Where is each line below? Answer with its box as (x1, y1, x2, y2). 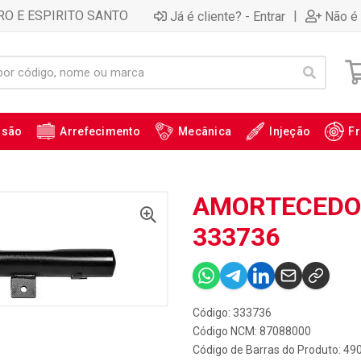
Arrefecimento (60, 125, 141, 138)
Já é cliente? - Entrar (170, 8, 285, 24)
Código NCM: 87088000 (193, 325, 311, 338)
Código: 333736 (193, 306, 272, 319)
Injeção (269, 125, 311, 138)
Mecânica (178, 125, 232, 138)
